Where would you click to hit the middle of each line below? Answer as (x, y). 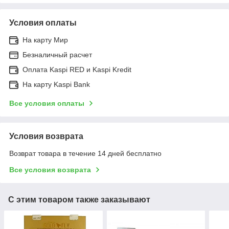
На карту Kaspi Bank (56, 84)
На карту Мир (45, 40)
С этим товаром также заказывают (79, 199)
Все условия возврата (50, 169)
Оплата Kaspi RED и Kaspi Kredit (77, 69)
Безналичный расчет (57, 54)
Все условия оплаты (47, 103)
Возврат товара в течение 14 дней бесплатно (85, 153)
